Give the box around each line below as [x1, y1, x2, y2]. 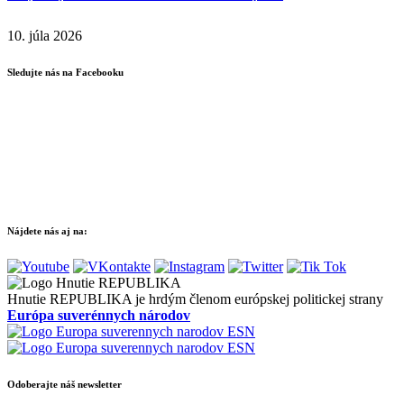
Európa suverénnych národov [7, 307, 190, 323]
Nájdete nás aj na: [7, 225, 87, 236]
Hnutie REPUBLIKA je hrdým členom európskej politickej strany [7, 290, 383, 307]
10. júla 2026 [7, 28, 82, 44]
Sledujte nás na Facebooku [7, 67, 124, 78]
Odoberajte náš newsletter [7, 378, 122, 390]
